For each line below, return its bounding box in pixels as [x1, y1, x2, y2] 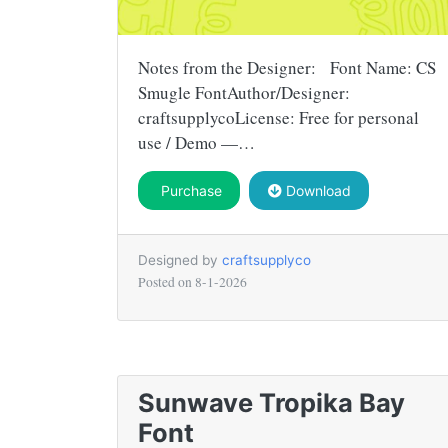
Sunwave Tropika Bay [138, 386, 405, 418]
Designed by [138, 251, 222, 268]
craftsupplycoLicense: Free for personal [138, 105, 419, 129]
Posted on [138, 272, 195, 291]
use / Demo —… [138, 130, 255, 154]
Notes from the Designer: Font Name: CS [138, 55, 436, 79]
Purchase [156, 181, 222, 199]
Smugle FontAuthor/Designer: [138, 80, 350, 104]
